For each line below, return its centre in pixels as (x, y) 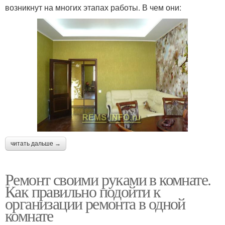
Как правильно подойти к (83, 191)
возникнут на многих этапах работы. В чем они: (93, 7)
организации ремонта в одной (95, 203)
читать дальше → (36, 143)
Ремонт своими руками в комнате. (108, 179)
